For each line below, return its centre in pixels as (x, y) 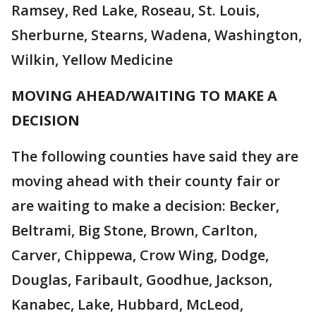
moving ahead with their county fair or (146, 181)
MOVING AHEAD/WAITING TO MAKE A (144, 96)
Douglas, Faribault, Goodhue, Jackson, (142, 280)
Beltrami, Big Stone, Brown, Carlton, (134, 230)
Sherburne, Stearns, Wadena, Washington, (157, 35)
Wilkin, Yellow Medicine (92, 60)
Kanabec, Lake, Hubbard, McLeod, (127, 304)
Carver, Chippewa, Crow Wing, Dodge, (140, 255)
